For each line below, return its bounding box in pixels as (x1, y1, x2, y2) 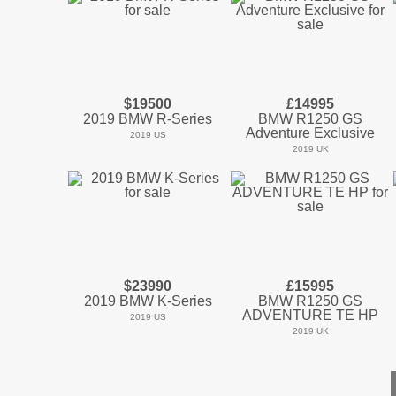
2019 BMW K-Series (83, 293, 212, 309)
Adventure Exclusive (246, 126, 375, 141)
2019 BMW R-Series (83, 111, 212, 127)
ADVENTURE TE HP (242, 308, 378, 324)
